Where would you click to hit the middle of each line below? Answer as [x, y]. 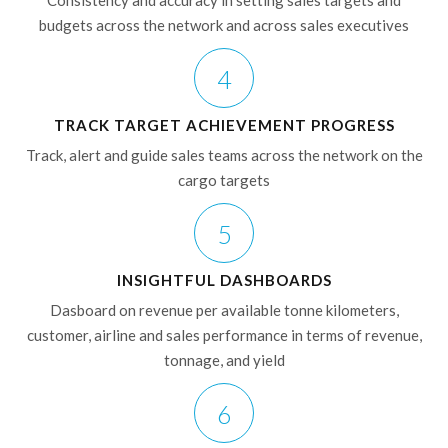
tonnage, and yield [224, 360]
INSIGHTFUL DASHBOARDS [224, 280]
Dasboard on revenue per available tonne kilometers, [224, 310]
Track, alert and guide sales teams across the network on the [224, 155]
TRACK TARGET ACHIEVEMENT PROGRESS [224, 125]
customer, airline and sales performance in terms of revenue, [224, 335]
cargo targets [224, 180]
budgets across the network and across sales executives [224, 25]
